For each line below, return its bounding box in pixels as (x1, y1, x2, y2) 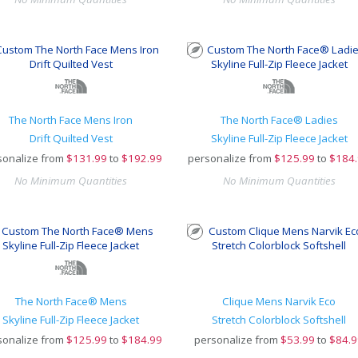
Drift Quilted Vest (29, 131, 113, 145)
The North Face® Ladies (220, 113, 338, 127)
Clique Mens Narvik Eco (222, 294, 336, 308)
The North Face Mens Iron (9, 113, 133, 127)
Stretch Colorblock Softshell (212, 312, 346, 327)
